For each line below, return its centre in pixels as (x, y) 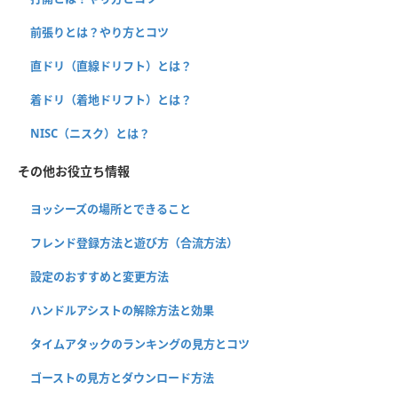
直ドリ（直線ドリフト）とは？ (111, 66)
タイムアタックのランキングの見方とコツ (140, 344)
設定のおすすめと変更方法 (99, 277)
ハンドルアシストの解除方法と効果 (122, 310)
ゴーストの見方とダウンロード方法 (122, 378)
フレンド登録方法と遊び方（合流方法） (134, 243)
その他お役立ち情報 (74, 171)
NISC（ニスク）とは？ (90, 134)
